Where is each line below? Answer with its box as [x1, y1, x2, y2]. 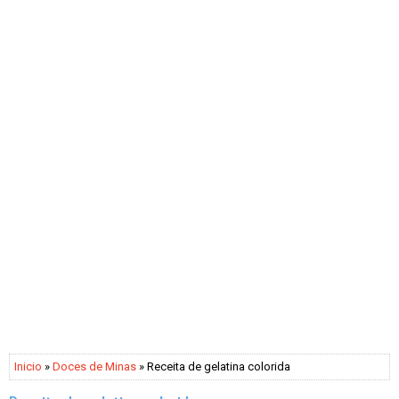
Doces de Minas [53, 360, 136, 373]
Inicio [14, 360, 42, 373]
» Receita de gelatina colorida [136, 360, 290, 373]
